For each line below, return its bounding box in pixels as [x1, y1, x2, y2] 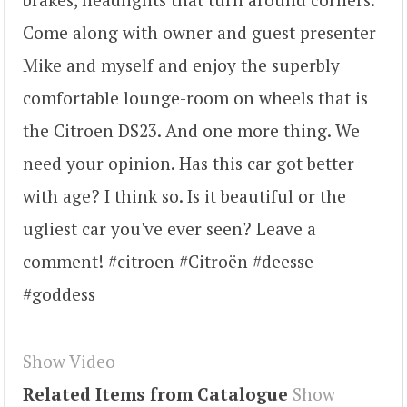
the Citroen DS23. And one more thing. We [23, 118, 360, 142]
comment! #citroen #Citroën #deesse [23, 249, 313, 273]
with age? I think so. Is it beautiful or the [23, 184, 346, 207]
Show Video [23, 349, 115, 372]
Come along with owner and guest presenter [23, 20, 376, 44]
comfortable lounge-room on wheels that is [23, 85, 368, 109]
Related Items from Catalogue [23, 382, 288, 405]
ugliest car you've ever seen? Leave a [23, 216, 316, 240]
